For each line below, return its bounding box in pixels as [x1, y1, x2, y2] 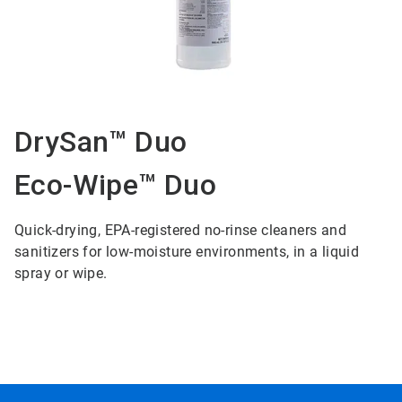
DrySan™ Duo [13, 125, 188, 160]
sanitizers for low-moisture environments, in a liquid [13, 243, 360, 261]
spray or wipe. [13, 265, 108, 283]
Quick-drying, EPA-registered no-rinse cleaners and [13, 222, 346, 240]
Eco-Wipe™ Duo [13, 168, 217, 203]
